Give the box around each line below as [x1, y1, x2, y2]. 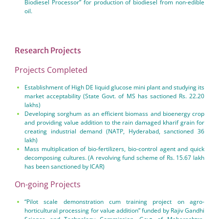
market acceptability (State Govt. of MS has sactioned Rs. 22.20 [24, 92, 204, 100]
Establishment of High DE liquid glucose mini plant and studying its [24, 83, 204, 91]
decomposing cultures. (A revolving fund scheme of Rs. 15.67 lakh [24, 153, 204, 162]
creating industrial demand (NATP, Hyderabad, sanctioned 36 [24, 127, 204, 135]
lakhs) [24, 101, 41, 109]
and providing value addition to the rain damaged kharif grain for [24, 118, 204, 127]
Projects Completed [15, 65, 88, 75]
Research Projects [15, 45, 81, 55]
